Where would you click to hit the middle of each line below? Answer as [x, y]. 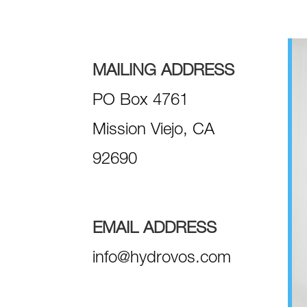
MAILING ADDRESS [163, 72]
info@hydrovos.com [161, 259]
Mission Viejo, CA [153, 131]
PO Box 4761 [140, 102]
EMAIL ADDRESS [154, 229]
